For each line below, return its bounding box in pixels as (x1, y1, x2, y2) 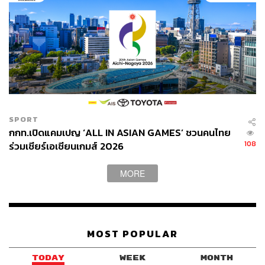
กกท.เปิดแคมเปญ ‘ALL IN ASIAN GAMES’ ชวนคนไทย (9, 125, 231, 140)
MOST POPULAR (87, 227, 178, 242)
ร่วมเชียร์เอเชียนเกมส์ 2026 (9, 138, 124, 154)
